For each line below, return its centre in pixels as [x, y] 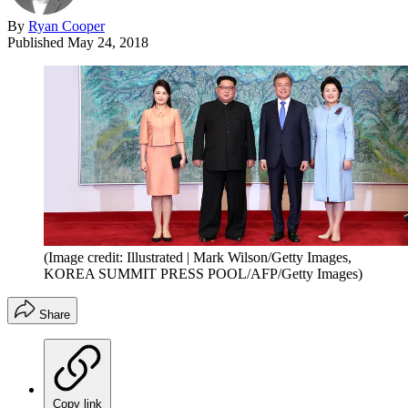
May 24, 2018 [108, 42]
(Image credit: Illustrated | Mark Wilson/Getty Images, [198, 258]
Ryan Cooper [66, 25]
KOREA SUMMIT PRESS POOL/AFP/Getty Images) [203, 274]
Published [37, 42]
